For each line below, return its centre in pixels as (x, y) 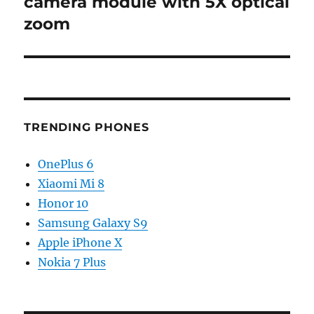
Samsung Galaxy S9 (93, 223)
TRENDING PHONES (87, 128)
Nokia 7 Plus (72, 262)
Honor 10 (63, 204)
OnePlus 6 (66, 164)
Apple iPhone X (80, 243)
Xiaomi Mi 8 (71, 184)
